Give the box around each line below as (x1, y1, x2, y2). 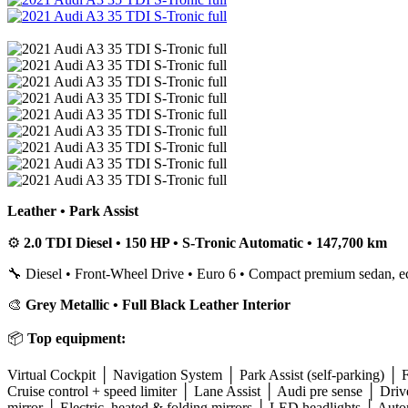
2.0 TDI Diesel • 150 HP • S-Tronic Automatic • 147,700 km (24, 234, 387, 250)
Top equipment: (27, 330, 126, 346)
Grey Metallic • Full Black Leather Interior (25, 296, 291, 312)
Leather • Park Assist (7, 202, 138, 219)
